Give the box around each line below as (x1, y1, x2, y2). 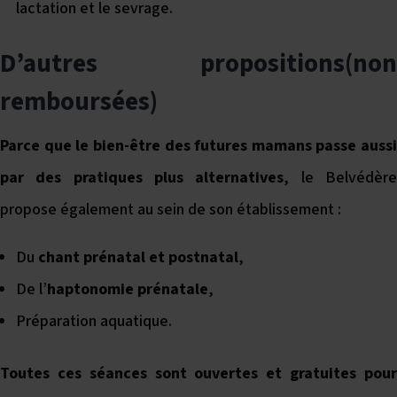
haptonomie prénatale (47, 277, 208, 300)
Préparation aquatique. (16, 309, 172, 332)
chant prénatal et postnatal (38, 245, 238, 269)
